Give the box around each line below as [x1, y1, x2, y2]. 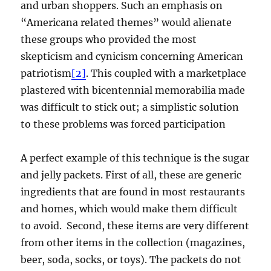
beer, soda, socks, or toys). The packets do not [21, 253, 242, 266]
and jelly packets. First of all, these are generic [21, 169, 242, 181]
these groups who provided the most [21, 33, 197, 46]
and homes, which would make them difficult [21, 203, 238, 215]
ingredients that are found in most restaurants [21, 186, 246, 198]
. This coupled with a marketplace [86, 67, 247, 80]
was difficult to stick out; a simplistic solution [21, 101, 240, 114]
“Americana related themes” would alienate [21, 16, 232, 29]
